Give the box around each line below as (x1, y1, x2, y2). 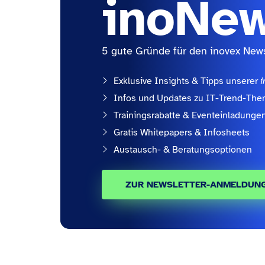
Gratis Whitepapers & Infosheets (114, 127, 250, 139)
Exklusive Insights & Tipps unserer (114, 75, 260, 88)
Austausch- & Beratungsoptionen (114, 144, 252, 156)
